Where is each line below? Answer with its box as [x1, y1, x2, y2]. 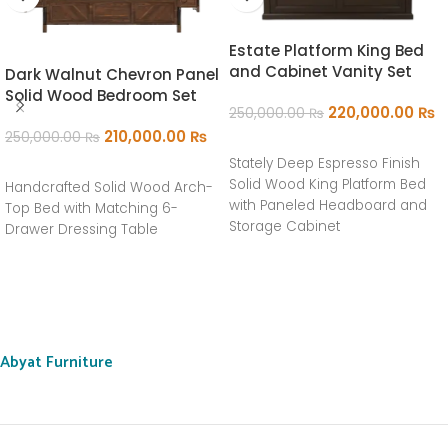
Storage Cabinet [229, 217, 340, 237]
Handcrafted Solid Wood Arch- [5, 177, 213, 197]
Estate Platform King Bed [229, 40, 424, 62]
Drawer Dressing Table [5, 219, 158, 239]
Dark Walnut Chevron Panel [5, 63, 219, 85]
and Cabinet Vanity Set [229, 61, 412, 83]
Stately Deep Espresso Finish [229, 154, 420, 174]
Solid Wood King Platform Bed [229, 175, 426, 195]
